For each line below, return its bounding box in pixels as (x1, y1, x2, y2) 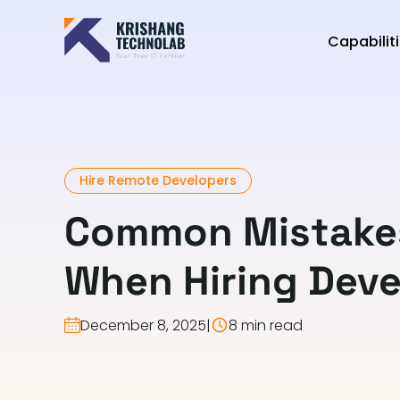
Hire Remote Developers (79, 171, 237, 189)
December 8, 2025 (80, 314, 206, 336)
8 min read (229, 314, 303, 336)
